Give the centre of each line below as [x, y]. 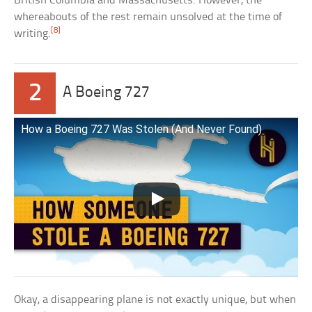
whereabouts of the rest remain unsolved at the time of [148, 17]
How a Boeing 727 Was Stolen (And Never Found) [142, 129]
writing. [33, 33]
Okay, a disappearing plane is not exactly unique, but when [155, 299]
